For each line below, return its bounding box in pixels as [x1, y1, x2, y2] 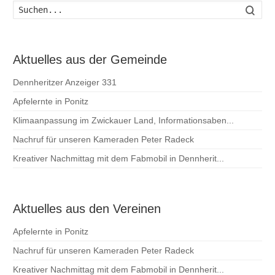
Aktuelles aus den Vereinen [13, 201, 161, 215]
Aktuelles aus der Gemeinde [13, 52, 168, 66]
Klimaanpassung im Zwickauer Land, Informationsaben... [13, 115, 234, 125]
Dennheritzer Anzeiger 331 [13, 77, 117, 87]
